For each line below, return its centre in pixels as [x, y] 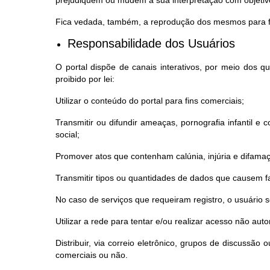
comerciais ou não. [92, 255]
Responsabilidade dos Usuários [151, 43]
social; [67, 134]
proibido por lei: [85, 79]
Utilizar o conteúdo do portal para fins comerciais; [150, 101]
